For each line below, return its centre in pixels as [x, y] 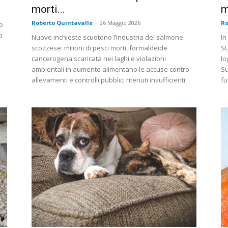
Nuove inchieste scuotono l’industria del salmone [107, 37]
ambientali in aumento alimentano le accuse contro [110, 69]
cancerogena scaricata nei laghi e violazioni [99, 59]
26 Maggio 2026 [120, 23]
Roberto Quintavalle [62, 23]
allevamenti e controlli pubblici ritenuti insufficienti [108, 80]
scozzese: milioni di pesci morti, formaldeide [99, 48]
